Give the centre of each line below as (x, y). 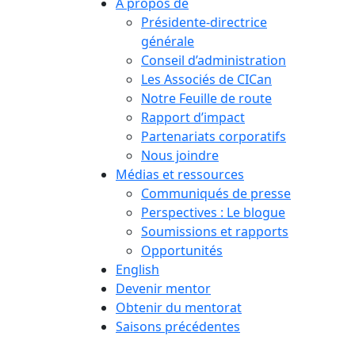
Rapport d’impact (193, 117)
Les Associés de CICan (206, 79)
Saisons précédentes (178, 326)
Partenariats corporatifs (214, 136)
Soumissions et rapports (215, 231)
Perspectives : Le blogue (213, 212)
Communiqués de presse (216, 193)
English (137, 269)
